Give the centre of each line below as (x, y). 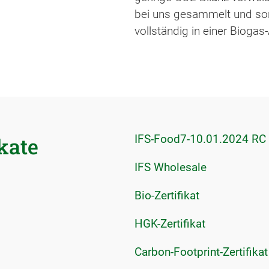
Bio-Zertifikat (167, 196)
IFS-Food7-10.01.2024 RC (200, 139)
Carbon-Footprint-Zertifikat (201, 252)
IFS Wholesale (171, 168)
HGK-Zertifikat (170, 224)
